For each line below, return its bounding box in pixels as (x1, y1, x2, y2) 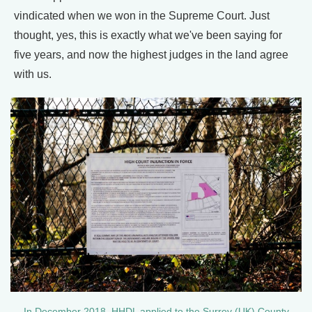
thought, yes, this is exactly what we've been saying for (14, 29, 282, 42)
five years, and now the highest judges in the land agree (14, 49, 288, 61)
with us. (14, 68, 52, 81)
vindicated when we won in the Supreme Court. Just (14, 10, 270, 22)
